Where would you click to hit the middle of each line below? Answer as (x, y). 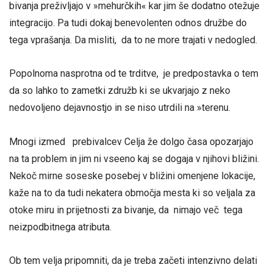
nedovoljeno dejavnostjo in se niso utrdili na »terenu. (120, 108)
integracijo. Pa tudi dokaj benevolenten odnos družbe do (128, 23)
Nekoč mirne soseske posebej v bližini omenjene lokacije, (132, 175)
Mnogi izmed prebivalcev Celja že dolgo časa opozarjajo (131, 141)
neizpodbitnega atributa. (60, 227)
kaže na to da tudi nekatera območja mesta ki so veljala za (132, 193)
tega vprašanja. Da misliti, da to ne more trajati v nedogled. (133, 40)
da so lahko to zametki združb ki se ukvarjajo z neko (120, 91)
